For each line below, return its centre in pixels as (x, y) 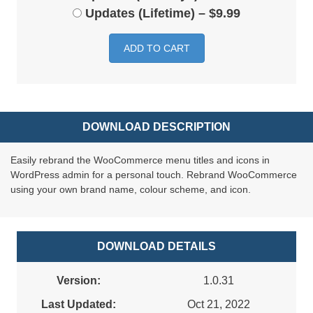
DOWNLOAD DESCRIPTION (156, 127)
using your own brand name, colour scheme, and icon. (131, 190)
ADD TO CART (156, 49)
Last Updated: (79, 305)
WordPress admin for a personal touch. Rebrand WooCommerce (154, 175)
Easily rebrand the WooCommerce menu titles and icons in (140, 160)
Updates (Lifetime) (140, 14)
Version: (79, 281)
